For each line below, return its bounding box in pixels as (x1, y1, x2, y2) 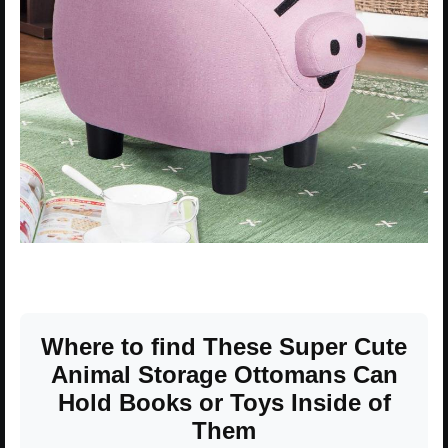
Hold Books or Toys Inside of (57, 388, 391, 416)
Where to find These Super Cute (41, 332, 407, 360)
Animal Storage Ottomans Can (50, 360, 398, 388)
